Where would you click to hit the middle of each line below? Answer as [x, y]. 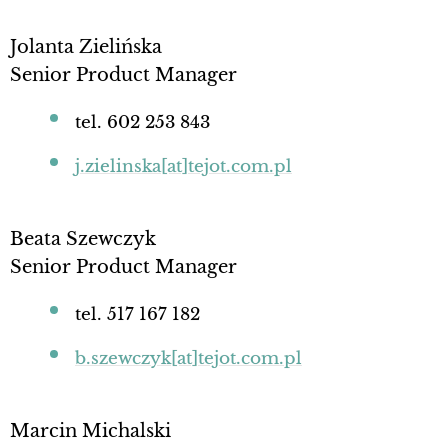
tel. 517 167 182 [137, 314]
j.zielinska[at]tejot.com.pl [183, 166]
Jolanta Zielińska [86, 47]
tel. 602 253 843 [142, 122]
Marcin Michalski [90, 431]
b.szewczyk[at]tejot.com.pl [188, 358]
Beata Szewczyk [83, 239]
